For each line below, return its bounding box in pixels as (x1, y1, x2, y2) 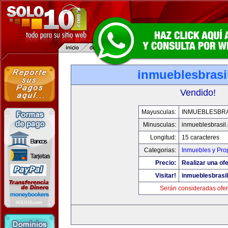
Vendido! (180, 88, 216, 98)
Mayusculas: (141, 108, 176, 116)
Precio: (155, 159, 176, 166)
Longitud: (150, 134, 176, 141)
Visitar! (155, 172, 176, 179)
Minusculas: (142, 121, 176, 128)
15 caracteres (181, 134, 219, 141)
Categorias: (144, 147, 176, 154)
